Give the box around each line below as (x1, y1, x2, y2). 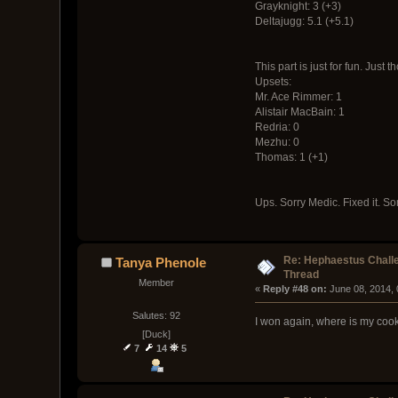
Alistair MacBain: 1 (254, 105, 345, 118)
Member (138, 276, 174, 288)
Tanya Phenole (115, 254, 207, 270)
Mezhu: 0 (254, 135, 299, 148)
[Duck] (141, 329, 171, 340)
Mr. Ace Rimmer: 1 (254, 90, 342, 103)
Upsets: (254, 75, 291, 88)
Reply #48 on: (262, 283, 327, 294)
